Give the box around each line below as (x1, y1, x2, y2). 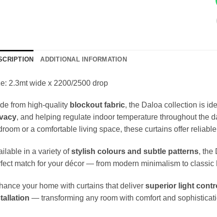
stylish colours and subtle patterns (71, 147, 199, 156)
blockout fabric (69, 101, 125, 109)
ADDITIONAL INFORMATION (40, 55, 127, 63)
